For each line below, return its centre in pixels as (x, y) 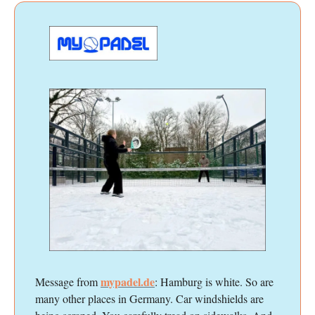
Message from (68, 282)
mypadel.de (128, 282)
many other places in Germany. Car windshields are (149, 299)
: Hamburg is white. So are (214, 282)
